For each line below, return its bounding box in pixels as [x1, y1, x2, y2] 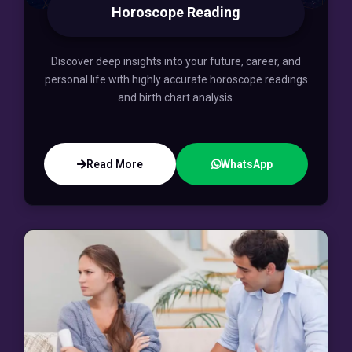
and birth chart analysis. [117, 91, 235, 104]
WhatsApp [221, 158, 273, 171]
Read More [86, 158, 143, 171]
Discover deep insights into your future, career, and [51, 55, 301, 68]
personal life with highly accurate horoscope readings [44, 73, 308, 86]
